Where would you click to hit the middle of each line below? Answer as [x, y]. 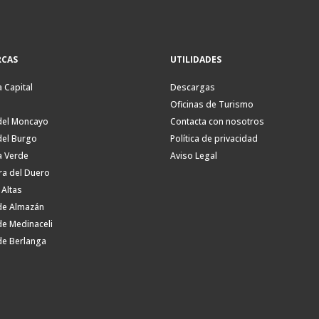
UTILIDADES [196, 60]
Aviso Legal [194, 156]
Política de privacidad [214, 139]
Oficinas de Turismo [212, 105]
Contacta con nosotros [217, 122]
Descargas [193, 88]
